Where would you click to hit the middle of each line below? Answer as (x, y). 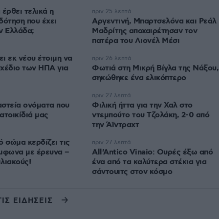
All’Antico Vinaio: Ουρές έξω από (152, 153)
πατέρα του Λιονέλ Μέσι (136, 41)
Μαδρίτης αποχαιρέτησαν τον (144, 31)
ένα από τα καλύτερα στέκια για (149, 162)
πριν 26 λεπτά (112, 59)
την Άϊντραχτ (115, 125)
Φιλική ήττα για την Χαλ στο (142, 106)
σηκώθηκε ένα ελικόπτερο (139, 78)
